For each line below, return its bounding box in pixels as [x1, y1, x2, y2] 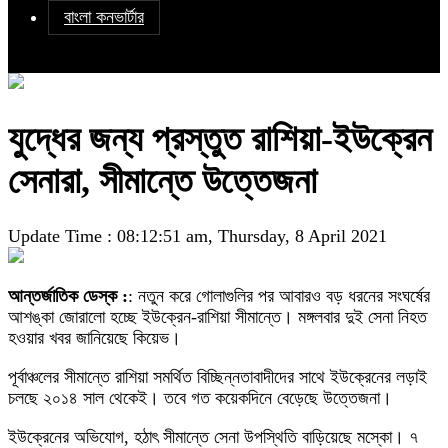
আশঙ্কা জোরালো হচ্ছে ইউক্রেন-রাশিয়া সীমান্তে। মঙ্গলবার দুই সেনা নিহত [8, 307, 427, 328]
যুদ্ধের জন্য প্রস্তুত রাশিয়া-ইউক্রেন [8, 119, 432, 160]
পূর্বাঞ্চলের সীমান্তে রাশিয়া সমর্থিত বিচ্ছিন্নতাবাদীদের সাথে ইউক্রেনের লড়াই [8, 367, 427, 388]
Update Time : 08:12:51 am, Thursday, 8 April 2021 [8, 226, 387, 247]
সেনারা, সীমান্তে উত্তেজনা [8, 161, 317, 202]
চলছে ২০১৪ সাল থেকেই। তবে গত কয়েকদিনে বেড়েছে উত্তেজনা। [8, 388, 392, 409]
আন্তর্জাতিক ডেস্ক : [8, 286, 128, 307]
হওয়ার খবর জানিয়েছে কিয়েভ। [8, 328, 181, 349]
